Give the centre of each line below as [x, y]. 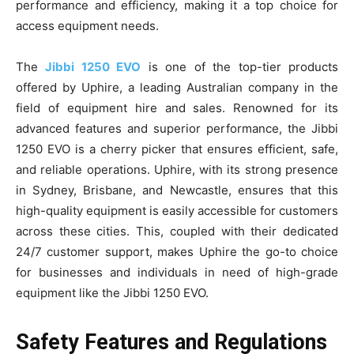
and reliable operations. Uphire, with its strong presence [177, 169]
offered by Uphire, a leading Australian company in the [177, 87]
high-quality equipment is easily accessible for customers [177, 210]
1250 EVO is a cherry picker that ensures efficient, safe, [177, 149]
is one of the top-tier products [240, 66]
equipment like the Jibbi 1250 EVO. [112, 292]
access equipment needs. [87, 25]
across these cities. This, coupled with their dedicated [177, 231]
